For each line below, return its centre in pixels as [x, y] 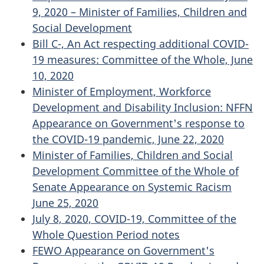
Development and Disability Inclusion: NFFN [143, 107]
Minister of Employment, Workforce [122, 91]
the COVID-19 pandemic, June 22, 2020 [128, 139]
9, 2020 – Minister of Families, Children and [140, 12]
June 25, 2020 [65, 203]
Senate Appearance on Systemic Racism [132, 187]
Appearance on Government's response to [138, 123]
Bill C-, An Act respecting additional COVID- [141, 44]
